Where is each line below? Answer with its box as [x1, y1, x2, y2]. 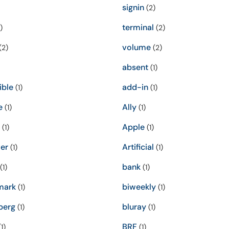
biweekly [122, 181, 156, 192]
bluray [122, 201, 146, 212]
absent [122, 62, 148, 73]
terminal [122, 22, 154, 33]
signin [122, 2, 144, 13]
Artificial [122, 142, 154, 152]
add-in [122, 82, 148, 93]
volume [122, 42, 151, 53]
